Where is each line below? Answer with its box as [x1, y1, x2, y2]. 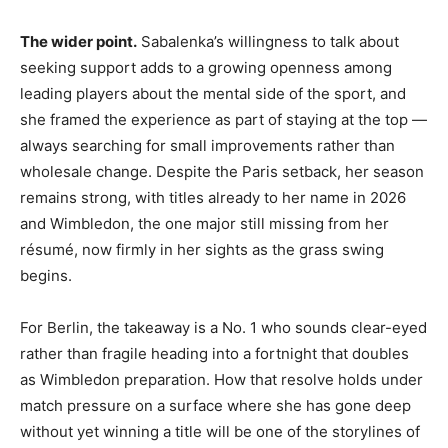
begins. [20, 265, 72, 285]
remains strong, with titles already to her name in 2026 [20, 187, 406, 207]
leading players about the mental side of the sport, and [20, 83, 406, 103]
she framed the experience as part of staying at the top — [20, 109, 427, 129]
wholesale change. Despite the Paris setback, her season [20, 161, 424, 181]
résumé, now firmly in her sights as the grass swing [20, 239, 384, 259]
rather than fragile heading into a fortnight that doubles [20, 343, 409, 363]
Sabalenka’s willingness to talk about [137, 31, 399, 51]
